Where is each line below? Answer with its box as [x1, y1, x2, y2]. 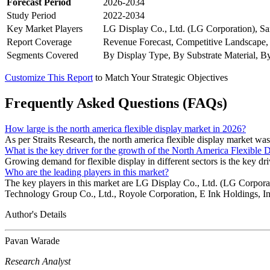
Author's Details [5, 209, 66, 219]
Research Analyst [5, 256, 71, 266]
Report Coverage [7, 37, 72, 48]
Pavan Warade [5, 235, 60, 246]
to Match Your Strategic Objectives [95, 72, 228, 83]
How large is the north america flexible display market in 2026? [5, 123, 246, 134]
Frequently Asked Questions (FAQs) [5, 95, 227, 111]
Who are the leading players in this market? [5, 166, 169, 177]
